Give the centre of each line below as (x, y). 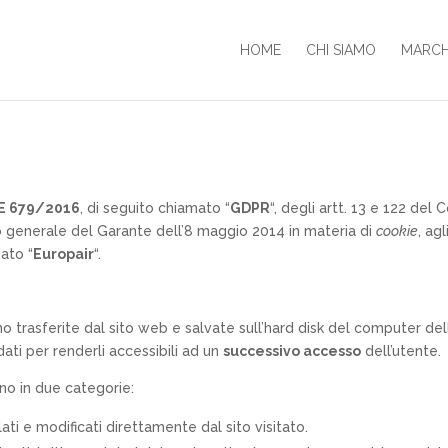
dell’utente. (401, 350)
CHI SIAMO (340, 50)
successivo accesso (292, 350)
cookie (397, 230)
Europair (64, 253)
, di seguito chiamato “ (155, 207)
